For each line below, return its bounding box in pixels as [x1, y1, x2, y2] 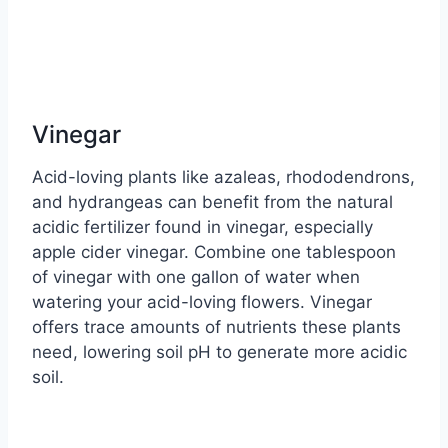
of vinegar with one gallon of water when [32, 267, 360, 288]
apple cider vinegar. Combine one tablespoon [32, 242, 396, 263]
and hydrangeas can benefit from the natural [32, 192, 393, 213]
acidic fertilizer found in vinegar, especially [32, 217, 373, 238]
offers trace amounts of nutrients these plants [32, 317, 401, 338]
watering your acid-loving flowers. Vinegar [32, 292, 372, 313]
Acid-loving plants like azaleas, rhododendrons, [32, 167, 415, 188]
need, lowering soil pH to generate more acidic [32, 342, 407, 363]
